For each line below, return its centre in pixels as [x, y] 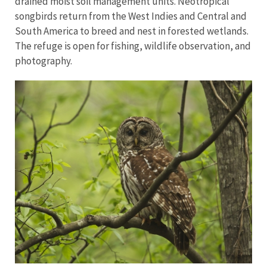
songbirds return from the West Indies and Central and [131, 16]
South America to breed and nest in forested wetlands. [132, 31]
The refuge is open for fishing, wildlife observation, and [133, 46]
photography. [44, 60]
